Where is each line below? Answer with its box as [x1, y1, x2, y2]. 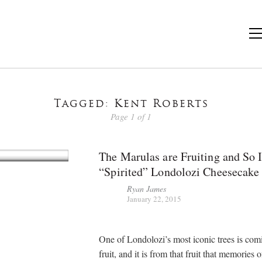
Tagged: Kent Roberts [53, 99, 209, 110]
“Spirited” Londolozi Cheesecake [99, 163, 260, 180]
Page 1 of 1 [111, 110, 151, 122]
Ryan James [127, 182, 167, 194]
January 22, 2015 [127, 193, 182, 204]
